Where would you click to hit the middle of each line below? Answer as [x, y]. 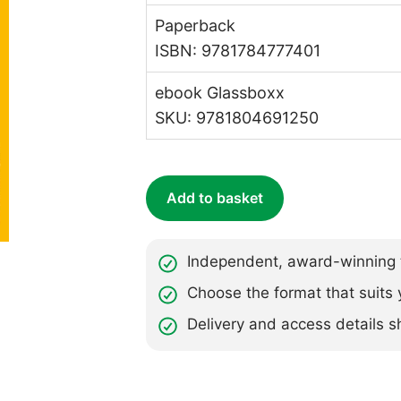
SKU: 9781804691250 [237, 117]
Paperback [196, 25]
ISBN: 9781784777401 [238, 50]
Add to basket [215, 198]
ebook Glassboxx [220, 92]
